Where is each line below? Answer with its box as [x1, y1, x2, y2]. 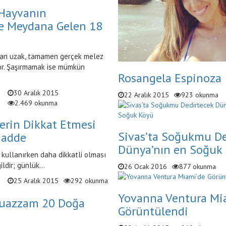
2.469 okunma [14, 98, 58, 107]
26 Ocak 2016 [124, 161, 167, 171]
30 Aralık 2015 [13, 88, 59, 97]
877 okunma [179, 161, 216, 171]
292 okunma [70, 176, 108, 185]
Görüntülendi [118, 203, 188, 219]
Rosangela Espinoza [118, 70, 221, 86]
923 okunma [181, 90, 218, 99]
